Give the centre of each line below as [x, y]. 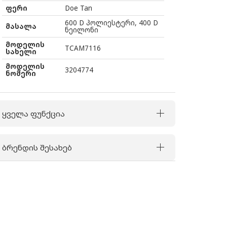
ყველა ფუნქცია [33, 113]
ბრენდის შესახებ [37, 147]
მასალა [21, 27]
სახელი [21, 52]
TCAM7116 [83, 48]
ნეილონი [82, 30]
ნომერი [21, 74]
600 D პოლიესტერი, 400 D [111, 23]
